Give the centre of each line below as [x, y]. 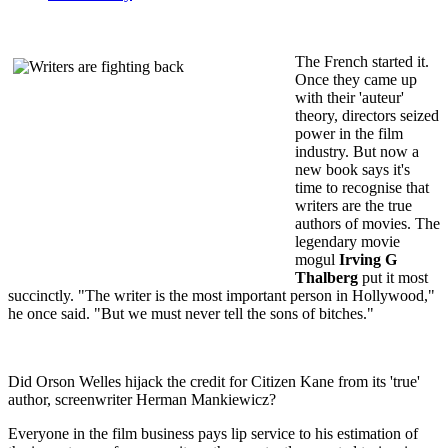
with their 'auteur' [349, 97]
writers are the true [353, 205]
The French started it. [362, 61]
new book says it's [352, 169]
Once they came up [356, 79]
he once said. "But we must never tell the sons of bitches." [191, 313]
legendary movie [347, 241]
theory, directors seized [367, 115]
